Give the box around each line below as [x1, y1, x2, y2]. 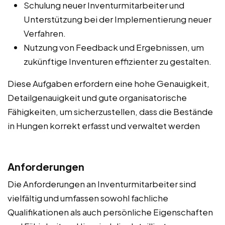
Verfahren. [24, 27, 66, 39]
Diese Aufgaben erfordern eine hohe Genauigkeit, [8, 77, 209, 89]
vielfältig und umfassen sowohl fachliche [8, 192, 168, 203]
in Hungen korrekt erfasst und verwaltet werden [8, 120, 200, 131]
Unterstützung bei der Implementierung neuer [24, 13, 211, 25]
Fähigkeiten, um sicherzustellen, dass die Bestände [8, 105, 213, 117]
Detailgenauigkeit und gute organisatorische [8, 91, 187, 103]
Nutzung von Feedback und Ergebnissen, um [24, 41, 204, 53]
